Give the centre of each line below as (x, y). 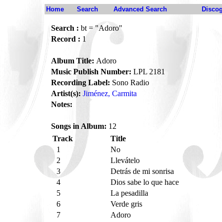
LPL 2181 (148, 72)
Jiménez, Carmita (110, 93)
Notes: (62, 104)
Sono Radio (130, 83)
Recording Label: (81, 83)
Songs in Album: (79, 126)
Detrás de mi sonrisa (143, 171)
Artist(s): (66, 93)
